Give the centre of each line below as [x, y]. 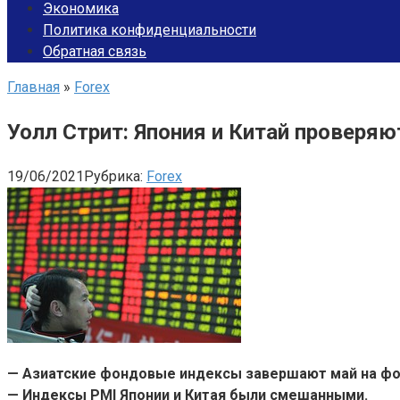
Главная [33, 87]
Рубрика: [113, 176]
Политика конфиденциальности [150, 30]
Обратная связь [95, 51]
